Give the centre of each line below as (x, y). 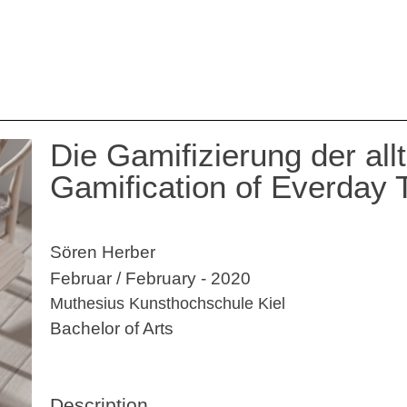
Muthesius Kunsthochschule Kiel (168, 303)
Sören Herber (103, 252)
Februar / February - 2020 (151, 278)
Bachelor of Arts (112, 328)
